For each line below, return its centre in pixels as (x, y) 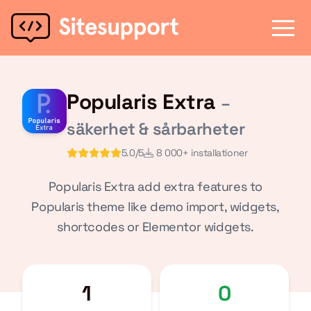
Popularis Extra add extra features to (155, 186)
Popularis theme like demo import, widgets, (155, 207)
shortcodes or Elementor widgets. (155, 227)
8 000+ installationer (202, 153)
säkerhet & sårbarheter (156, 129)
